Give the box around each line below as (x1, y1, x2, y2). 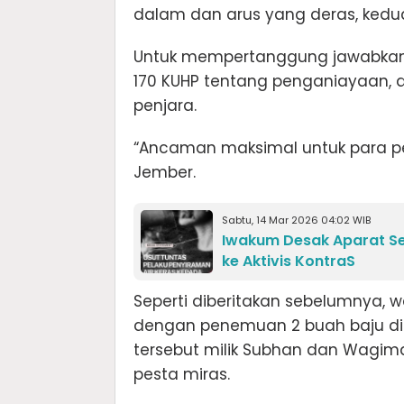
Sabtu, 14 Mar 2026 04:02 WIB (222, 212, 371, 227)
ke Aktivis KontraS (222, 250, 355, 271)
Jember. (133, 161, 196, 183)
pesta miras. (133, 363, 230, 385)
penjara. (133, 94, 197, 116)
